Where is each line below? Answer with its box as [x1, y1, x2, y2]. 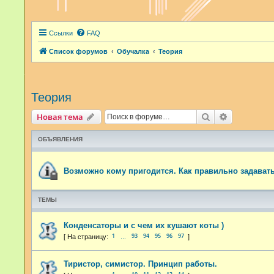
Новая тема [37, 111, 83, 122]
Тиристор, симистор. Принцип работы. [64, 259, 217, 268]
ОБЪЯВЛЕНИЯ [38, 136, 83, 143]
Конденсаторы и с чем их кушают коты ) [64, 220, 224, 230]
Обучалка [117, 48, 149, 55]
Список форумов [49, 48, 108, 55]
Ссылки [49, 29, 73, 37]
